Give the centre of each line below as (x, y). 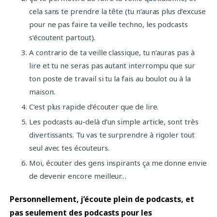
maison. (42, 91)
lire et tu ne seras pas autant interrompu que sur (112, 65)
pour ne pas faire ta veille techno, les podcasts (108, 24)
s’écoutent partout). (62, 37)
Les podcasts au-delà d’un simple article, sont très (114, 121)
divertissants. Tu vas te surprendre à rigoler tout (112, 134)
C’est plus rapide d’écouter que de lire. (94, 106)
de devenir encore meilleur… (78, 176)
